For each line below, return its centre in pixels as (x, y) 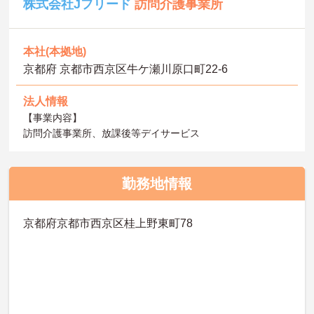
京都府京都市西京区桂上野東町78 (108, 224)
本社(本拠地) (55, 51)
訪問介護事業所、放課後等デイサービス (112, 133)
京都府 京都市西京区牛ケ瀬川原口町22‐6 (126, 69)
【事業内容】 (53, 117)
